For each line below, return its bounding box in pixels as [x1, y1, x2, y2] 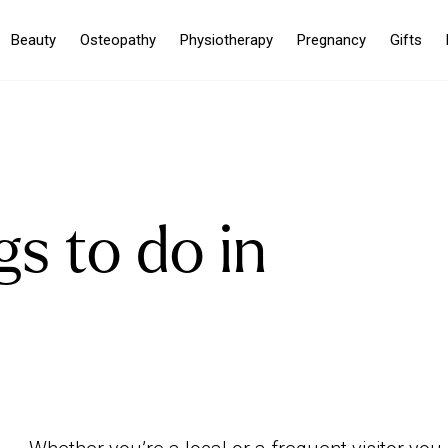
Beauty [11, 31, 56, 49]
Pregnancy [297, 31, 366, 49]
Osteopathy [80, 31, 156, 49]
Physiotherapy [180, 31, 273, 49]
